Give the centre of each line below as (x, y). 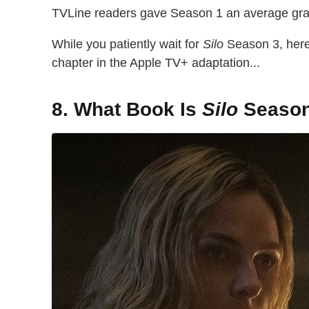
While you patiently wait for (127, 44)
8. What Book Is (127, 109)
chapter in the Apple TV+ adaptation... (156, 63)
